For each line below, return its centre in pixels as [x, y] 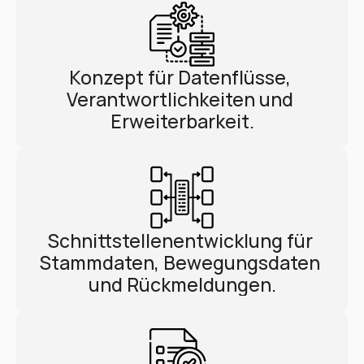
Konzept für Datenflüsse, [180, 77]
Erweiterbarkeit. [182, 121]
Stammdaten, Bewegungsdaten [180, 262]
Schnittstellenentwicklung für [180, 240]
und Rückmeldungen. [182, 284]
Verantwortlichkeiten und [180, 99]
